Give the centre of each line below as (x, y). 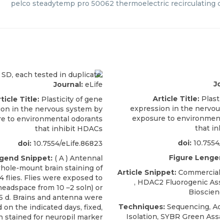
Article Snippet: (147, 172)
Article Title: (176, 99)
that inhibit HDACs (69, 129)
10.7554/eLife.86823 (67, 144)
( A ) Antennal (78, 158)
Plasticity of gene (71, 99)
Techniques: (142, 207)
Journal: (68, 85)
